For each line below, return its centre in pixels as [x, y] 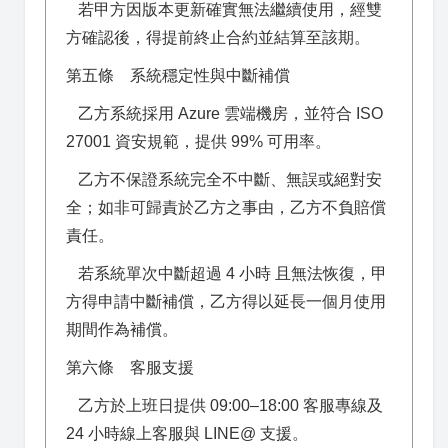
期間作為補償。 [122, 329]
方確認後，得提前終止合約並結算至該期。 [218, 37]
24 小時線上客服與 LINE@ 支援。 [187, 433]
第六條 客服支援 [130, 367]
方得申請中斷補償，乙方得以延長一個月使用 [226, 301]
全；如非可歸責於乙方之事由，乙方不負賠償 [226, 207]
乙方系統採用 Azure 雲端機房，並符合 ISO [224, 113]
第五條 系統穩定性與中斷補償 [178, 75]
